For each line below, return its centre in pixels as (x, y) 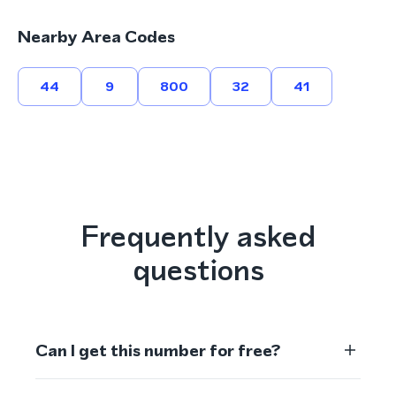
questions (198, 270)
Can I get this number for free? (158, 350)
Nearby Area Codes (96, 37)
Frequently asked (198, 236)
